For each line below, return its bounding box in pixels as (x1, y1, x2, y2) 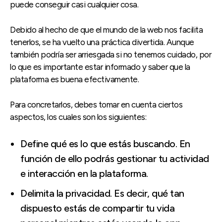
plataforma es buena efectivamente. (10, 74, 139, 84)
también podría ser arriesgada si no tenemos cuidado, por (10, 49, 211, 59)
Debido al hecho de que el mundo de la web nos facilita (10, 24, 203, 35)
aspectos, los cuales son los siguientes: (10, 111, 146, 122)
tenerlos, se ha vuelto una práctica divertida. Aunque (10, 37, 194, 47)
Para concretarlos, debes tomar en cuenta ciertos (10, 99, 182, 110)
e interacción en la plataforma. (20, 167, 148, 179)
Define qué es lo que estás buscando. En (20, 137, 190, 150)
